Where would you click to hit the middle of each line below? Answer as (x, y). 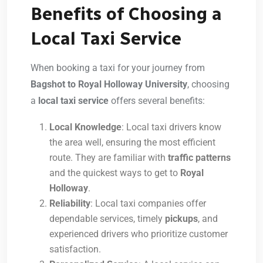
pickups (180, 219)
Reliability (70, 204)
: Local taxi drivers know (171, 127)
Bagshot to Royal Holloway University (109, 85)
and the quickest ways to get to (115, 173)
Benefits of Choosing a (126, 14)
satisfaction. (75, 249)
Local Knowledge (85, 127)
